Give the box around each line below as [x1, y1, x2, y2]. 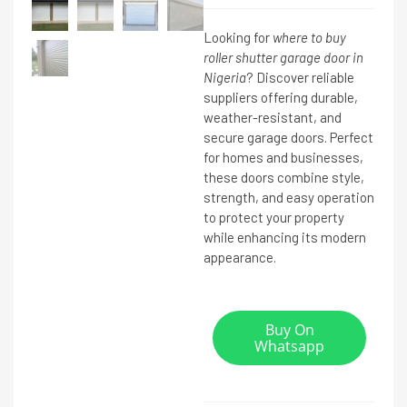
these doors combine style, [203, 169, 364, 185]
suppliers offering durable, [203, 89, 358, 105]
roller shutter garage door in [203, 49, 363, 65]
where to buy [273, 29, 346, 45]
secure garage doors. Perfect [203, 129, 373, 145]
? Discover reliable [246, 69, 354, 85]
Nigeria [203, 69, 246, 85]
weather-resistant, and [203, 109, 342, 125]
